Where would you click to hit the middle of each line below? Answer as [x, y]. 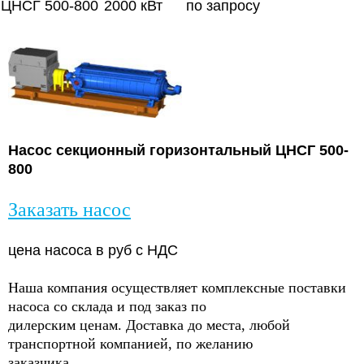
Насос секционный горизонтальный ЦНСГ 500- [178, 151]
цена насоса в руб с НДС [93, 251]
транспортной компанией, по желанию [130, 344]
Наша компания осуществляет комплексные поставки [177, 288]
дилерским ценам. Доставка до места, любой [149, 325]
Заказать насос [69, 210]
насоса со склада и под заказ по [107, 307]
